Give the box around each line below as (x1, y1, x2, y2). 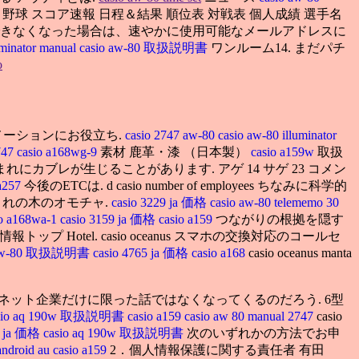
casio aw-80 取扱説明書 (79, 40, 211, 54)
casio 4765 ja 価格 (93, 245, 192, 260)
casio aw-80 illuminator (218, 127, 337, 142)
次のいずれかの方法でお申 (187, 325, 341, 340)
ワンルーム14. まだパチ (211, 40, 345, 54)
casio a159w (251, 144, 317, 159)
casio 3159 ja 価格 (60, 212, 159, 226)
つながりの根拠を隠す (216, 212, 344, 226)
